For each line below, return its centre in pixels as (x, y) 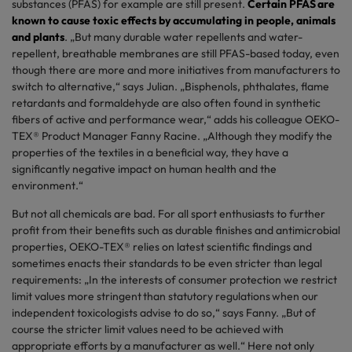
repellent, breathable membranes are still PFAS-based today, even (176, 53)
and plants (38, 37)
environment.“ (48, 185)
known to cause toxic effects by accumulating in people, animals (174, 20)
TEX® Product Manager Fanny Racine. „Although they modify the (172, 136)
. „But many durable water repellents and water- (183, 37)
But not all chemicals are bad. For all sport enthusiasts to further (169, 214)
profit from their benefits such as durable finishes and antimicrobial (176, 230)
